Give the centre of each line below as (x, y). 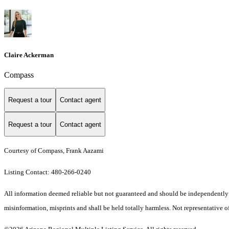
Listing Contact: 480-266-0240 (48, 172)
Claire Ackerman (29, 55)
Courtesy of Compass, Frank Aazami (54, 151)
